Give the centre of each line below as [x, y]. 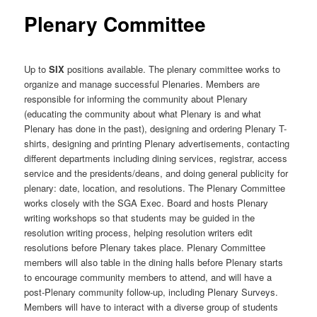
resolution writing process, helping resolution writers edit [139, 233]
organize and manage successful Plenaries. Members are [142, 84]
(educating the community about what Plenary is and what [143, 114]
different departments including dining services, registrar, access [156, 158]
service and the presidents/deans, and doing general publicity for [156, 173]
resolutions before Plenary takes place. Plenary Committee [145, 248]
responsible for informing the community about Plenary [136, 99]
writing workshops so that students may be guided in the [140, 218]
